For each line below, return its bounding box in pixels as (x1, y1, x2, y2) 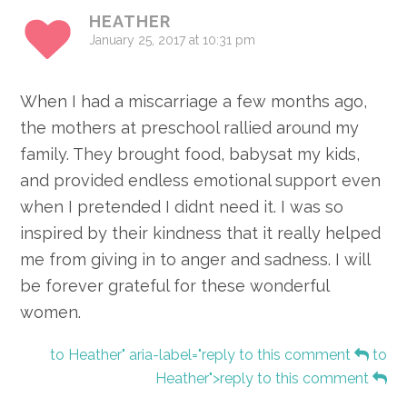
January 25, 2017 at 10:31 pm (89, 33, 256, 48)
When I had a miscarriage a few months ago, (20, 92, 368, 112)
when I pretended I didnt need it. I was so (20, 197, 344, 217)
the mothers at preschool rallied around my (20, 118, 360, 138)
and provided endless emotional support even (20, 171, 382, 191)
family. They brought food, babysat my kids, (20, 144, 361, 164)
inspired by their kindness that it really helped (20, 223, 382, 243)
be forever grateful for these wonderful (20, 276, 330, 296)
